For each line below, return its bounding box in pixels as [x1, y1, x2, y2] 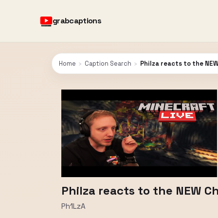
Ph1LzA [61, 201, 86, 211]
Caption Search [85, 59, 131, 68]
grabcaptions [53, 16, 102, 26]
